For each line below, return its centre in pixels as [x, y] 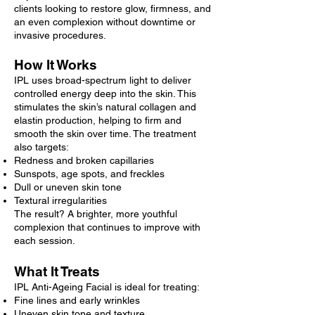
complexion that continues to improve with [107, 227]
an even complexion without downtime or [105, 21]
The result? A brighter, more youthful [96, 213]
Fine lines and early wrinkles [77, 300]
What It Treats [57, 271]
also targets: [41, 147]
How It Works [56, 64]
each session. [45, 240]
